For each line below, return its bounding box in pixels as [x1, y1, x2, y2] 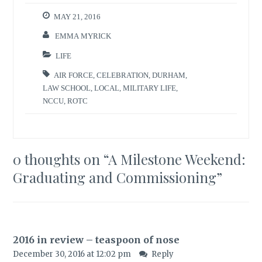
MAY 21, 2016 [54, 12, 101, 20]
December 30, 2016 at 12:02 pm [13, 249, 133, 259]
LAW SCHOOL [43, 84, 91, 92]
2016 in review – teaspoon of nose [13, 233, 180, 246]
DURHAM [152, 71, 186, 80]
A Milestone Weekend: [108, 150, 246, 169]
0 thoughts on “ [13, 150, 109, 169]
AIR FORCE [54, 71, 94, 80]
